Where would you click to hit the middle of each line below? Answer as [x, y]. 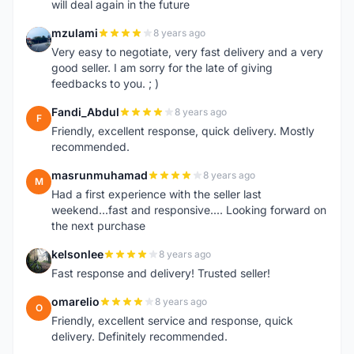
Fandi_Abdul [85, 112]
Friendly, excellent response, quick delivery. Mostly [183, 131]
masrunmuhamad [100, 175]
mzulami [75, 33]
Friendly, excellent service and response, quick [172, 320]
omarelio [75, 301]
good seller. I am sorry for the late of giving [162, 68]
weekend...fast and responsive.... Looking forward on [189, 210]
